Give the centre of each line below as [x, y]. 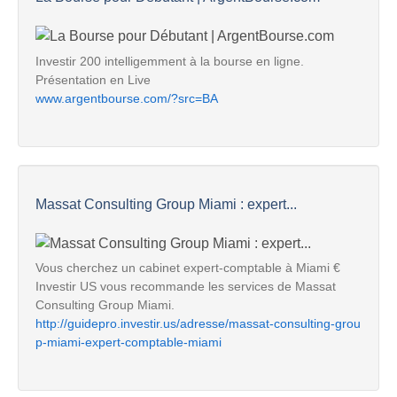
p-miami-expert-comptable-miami [128, 343]
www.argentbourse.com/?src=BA [127, 98]
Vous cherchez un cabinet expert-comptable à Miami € [188, 268]
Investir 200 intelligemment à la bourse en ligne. [170, 61]
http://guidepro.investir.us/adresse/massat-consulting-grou [198, 324]
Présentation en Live [93, 79]
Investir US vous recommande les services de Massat [186, 287]
